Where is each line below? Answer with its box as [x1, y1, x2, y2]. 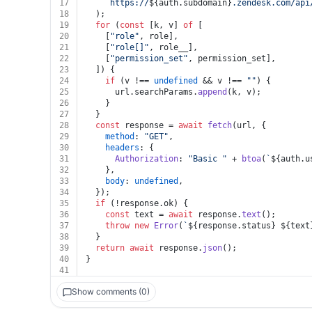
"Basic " [188, 154, 227, 164]
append [198, 87, 227, 97]
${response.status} [188, 221, 276, 231]
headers [105, 143, 139, 153]
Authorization [115, 154, 178, 164]
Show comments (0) [72, 286, 150, 297]
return [95, 243, 125, 253]
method [105, 132, 134, 141]
